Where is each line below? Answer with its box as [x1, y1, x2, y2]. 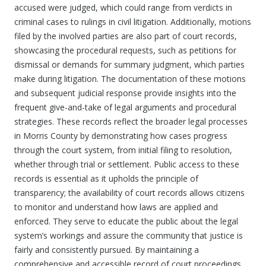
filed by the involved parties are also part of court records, [14, 30, 237, 42]
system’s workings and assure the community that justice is [14, 230, 243, 241]
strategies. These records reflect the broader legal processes [14, 116, 248, 127]
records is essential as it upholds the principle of [14, 173, 198, 184]
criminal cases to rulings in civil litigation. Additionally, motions [14, 16, 251, 27]
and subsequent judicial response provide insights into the [14, 87, 236, 99]
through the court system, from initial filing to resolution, [14, 144, 232, 156]
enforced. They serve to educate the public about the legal [14, 216, 238, 227]
